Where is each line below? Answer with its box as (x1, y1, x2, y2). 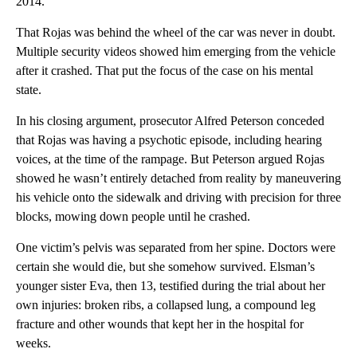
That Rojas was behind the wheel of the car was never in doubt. (16, 25, 335, 39)
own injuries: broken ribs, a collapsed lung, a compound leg (16, 297, 316, 312)
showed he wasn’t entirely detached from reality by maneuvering (16, 171, 341, 185)
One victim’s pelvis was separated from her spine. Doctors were (16, 240, 335, 254)
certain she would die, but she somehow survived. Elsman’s (16, 259, 315, 273)
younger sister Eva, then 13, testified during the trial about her (16, 278, 325, 292)
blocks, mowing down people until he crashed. (16, 209, 250, 223)
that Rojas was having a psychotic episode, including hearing (16, 132, 322, 147)
